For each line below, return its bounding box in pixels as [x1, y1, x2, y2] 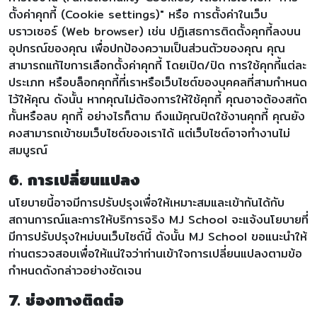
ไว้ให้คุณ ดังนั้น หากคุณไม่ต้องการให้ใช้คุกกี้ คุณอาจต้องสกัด [8, 91, 307, 108]
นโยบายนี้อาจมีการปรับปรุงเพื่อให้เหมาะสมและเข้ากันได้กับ [8, 194, 284, 212]
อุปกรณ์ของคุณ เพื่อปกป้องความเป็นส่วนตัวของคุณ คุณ [8, 40, 285, 57]
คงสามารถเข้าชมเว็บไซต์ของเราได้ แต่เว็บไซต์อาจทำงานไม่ [8, 125, 290, 142]
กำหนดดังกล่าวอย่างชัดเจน [8, 262, 142, 279]
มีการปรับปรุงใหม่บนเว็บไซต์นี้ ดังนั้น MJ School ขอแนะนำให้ [8, 228, 307, 246]
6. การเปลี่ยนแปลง [8, 168, 140, 192]
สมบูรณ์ [8, 142, 47, 159]
